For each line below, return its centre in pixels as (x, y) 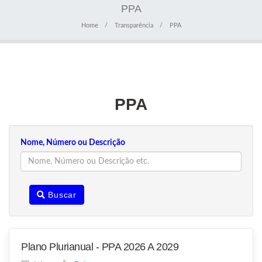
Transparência (134, 26)
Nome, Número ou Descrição (73, 143)
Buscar (61, 195)
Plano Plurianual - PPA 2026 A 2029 (100, 247)
